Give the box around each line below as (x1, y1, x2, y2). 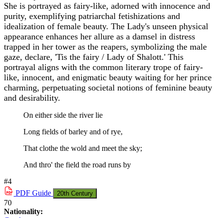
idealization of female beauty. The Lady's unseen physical (4, 21, 208, 32)
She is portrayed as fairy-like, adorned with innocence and (4, 1, 210, 11)
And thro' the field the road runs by (23, 161, 131, 169)
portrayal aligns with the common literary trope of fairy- (4, 62, 203, 73)
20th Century (57, 190, 93, 198)
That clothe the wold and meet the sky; (23, 144, 142, 153)
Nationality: (4, 207, 43, 216)
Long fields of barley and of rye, (23, 127, 123, 136)
